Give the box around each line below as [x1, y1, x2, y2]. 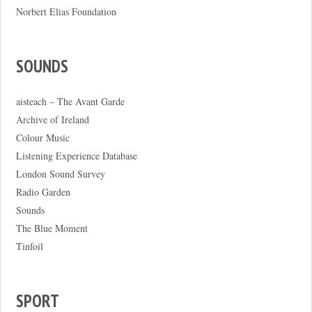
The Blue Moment [15, 221, 88, 235]
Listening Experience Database [15, 149, 137, 162]
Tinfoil [15, 240, 43, 253]
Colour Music [15, 131, 70, 144]
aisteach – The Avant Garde [15, 95, 125, 108]
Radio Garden [15, 185, 70, 198]
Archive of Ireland [15, 113, 89, 126]
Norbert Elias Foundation [15, 5, 116, 19]
